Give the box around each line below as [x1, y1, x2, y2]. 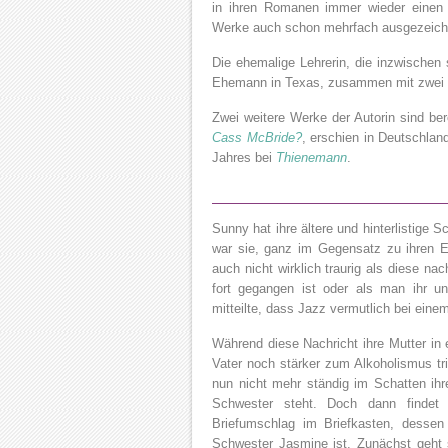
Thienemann [276, 150, 347, 165]
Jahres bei [212, 150, 276, 165]
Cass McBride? [212, 130, 302, 145]
